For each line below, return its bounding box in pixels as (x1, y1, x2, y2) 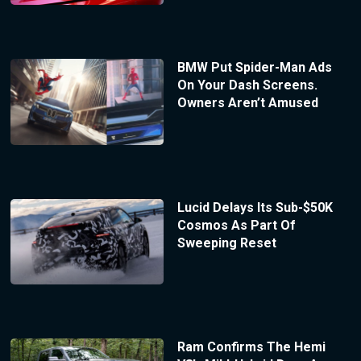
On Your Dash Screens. (176, 77, 317, 93)
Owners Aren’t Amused (176, 94, 318, 110)
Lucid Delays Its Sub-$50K (176, 199, 333, 215)
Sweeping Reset (176, 234, 276, 251)
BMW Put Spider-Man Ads (176, 59, 332, 75)
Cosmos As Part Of (176, 217, 296, 233)
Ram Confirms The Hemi (176, 339, 326, 355)
